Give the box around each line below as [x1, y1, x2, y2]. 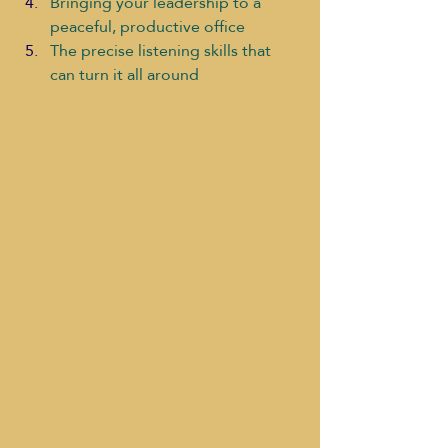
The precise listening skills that [50, 35, 275, 67]
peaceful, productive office [50, 11, 245, 43]
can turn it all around [50, 59, 199, 91]
